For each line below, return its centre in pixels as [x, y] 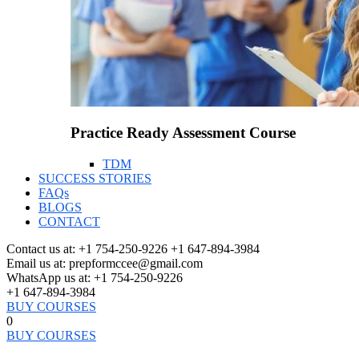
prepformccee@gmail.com [136, 264]
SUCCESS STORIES [95, 179]
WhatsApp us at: [48, 278]
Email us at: [36, 264]
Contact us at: [41, 249]
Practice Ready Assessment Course [183, 133]
